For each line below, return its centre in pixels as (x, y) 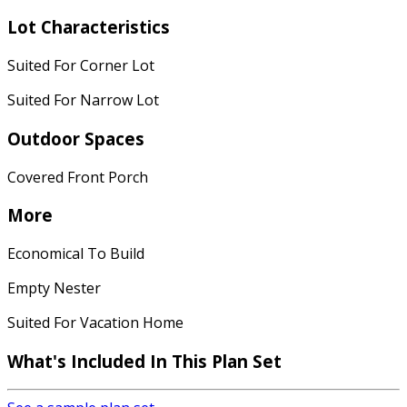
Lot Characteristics (89, 27)
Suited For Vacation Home (95, 323)
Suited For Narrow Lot (83, 100)
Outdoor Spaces (76, 138)
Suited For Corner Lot (81, 66)
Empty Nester (54, 288)
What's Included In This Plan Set (144, 361)
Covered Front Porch (78, 177)
